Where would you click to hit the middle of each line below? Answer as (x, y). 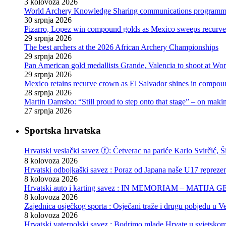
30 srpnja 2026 (48, 20)
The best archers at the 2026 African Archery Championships (121, 47)
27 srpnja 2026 (48, 111)
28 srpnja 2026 (48, 93)
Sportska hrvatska (63, 130)
